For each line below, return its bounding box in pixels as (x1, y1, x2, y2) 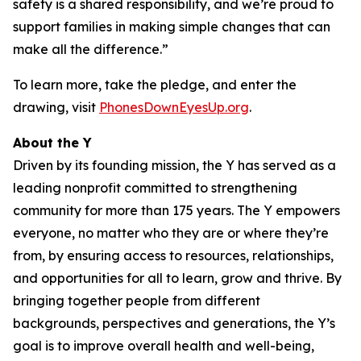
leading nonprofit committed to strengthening (13, 180, 297, 196)
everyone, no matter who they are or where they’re (13, 225, 329, 241)
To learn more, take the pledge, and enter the (13, 77, 297, 93)
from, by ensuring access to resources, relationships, (13, 247, 334, 263)
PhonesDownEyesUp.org (99, 99, 249, 115)
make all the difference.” (13, 41, 168, 57)
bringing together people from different (13, 293, 260, 309)
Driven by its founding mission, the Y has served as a (13, 157, 336, 173)
